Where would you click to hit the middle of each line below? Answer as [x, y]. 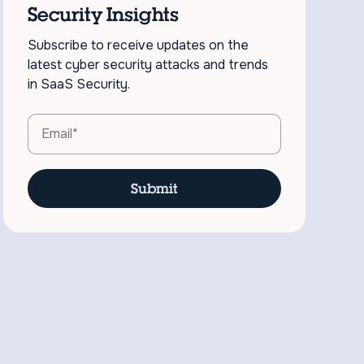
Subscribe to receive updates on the [139, 45]
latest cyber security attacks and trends [148, 64]
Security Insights [104, 14]
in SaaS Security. [79, 84]
